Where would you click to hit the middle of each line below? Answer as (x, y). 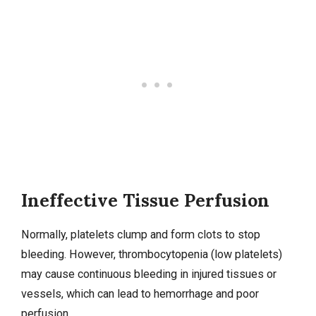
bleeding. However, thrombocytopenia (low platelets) (152, 255)
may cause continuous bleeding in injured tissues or (149, 274)
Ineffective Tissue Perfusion (145, 201)
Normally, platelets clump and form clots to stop (141, 235)
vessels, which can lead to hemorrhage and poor (140, 294)
